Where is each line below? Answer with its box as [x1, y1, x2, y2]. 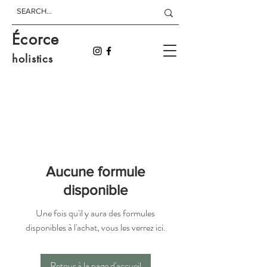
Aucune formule [45, 163, 145, 179]
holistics [12, 51, 54, 66]
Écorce [12, 30, 60, 49]
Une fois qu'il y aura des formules [36, 206, 155, 220]
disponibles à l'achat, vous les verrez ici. [25, 221, 166, 234]
